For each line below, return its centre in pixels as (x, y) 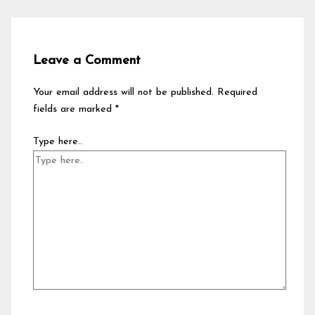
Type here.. (58, 142)
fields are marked (75, 110)
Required (238, 93)
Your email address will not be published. (124, 93)
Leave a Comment (87, 61)
